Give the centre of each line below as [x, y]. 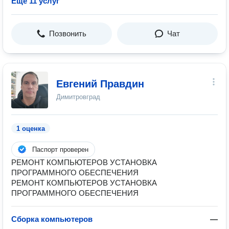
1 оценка [31, 129]
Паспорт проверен [60, 150]
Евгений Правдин [100, 84]
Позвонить [68, 33]
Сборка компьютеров [52, 219]
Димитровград [78, 97]
